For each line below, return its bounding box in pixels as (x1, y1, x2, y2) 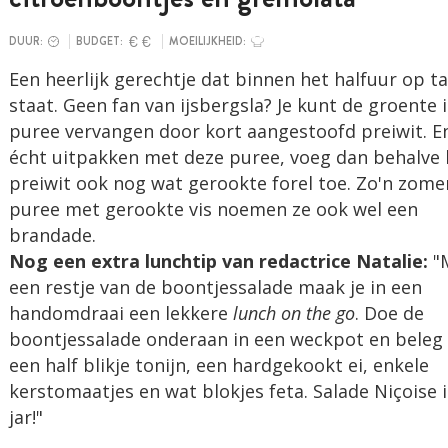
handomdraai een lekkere (8, 301, 228, 325)
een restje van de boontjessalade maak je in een (8, 275, 422, 299)
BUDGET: (75, 33, 125, 50)
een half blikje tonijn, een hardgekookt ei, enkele (8, 353, 429, 377)
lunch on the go (227, 301, 355, 325)
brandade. (8, 223, 96, 247)
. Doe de (354, 301, 424, 325)
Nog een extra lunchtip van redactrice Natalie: (8, 249, 428, 273)
